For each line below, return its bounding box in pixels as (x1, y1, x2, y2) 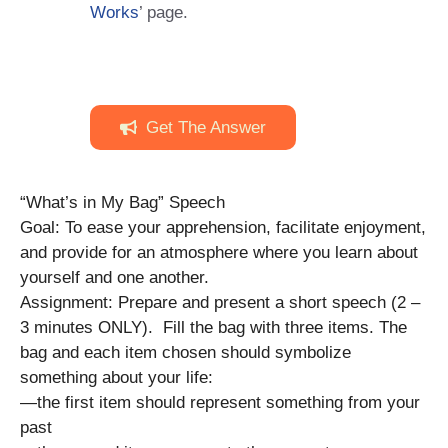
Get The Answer (145, 117, 266, 137)
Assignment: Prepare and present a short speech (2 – (20, 292, 420, 312)
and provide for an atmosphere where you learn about (20, 242, 418, 262)
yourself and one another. (20, 267, 214, 287)
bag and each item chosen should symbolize (20, 342, 351, 362)
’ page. (139, 2, 188, 22)
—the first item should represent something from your (20, 392, 420, 412)
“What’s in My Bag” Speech (20, 192, 225, 212)
